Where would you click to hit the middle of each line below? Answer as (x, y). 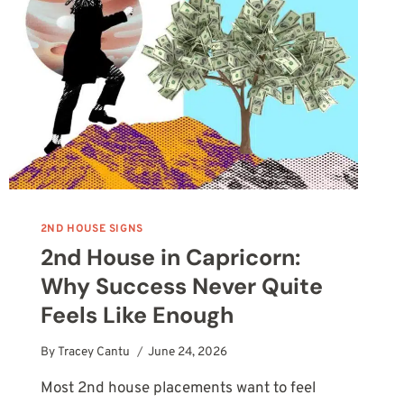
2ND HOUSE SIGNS (92, 230)
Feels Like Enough (137, 316)
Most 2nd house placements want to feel (178, 388)
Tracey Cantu (94, 352)
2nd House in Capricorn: (170, 258)
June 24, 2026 (188, 352)
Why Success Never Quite (181, 287)
